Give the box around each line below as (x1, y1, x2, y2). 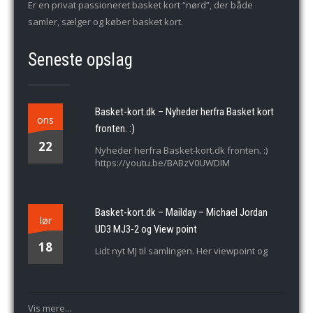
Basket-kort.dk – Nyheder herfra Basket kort (94, 105, 274, 118)
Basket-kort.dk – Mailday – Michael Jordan (94, 206, 268, 219)
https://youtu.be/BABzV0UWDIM (94, 156, 230, 169)
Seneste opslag (28, 50, 133, 70)
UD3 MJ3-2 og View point (94, 223, 197, 235)
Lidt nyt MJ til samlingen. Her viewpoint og (94, 245, 268, 257)
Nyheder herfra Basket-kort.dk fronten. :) (94, 144, 268, 156)
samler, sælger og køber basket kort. (28, 15, 183, 28)
